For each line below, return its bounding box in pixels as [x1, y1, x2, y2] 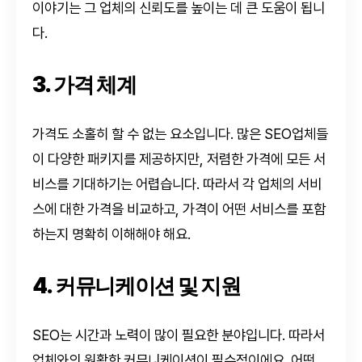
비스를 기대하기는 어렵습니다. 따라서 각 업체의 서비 [32, 175, 322, 192]
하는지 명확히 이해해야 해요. [32, 225, 191, 242]
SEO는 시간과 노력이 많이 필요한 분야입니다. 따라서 [32, 326, 325, 343]
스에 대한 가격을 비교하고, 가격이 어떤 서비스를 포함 [32, 200, 326, 217]
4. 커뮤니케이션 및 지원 [32, 271, 241, 298]
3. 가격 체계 [32, 70, 137, 97]
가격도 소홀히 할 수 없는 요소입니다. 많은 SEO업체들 [32, 124, 328, 142]
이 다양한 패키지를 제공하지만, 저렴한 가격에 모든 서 [32, 149, 326, 167]
